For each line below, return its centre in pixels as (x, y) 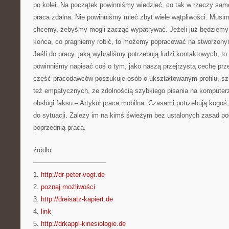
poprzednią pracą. (60, 128)
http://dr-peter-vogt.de (73, 175)
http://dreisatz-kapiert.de (77, 199)
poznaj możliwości (68, 187)
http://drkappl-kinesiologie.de (83, 224)
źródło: (43, 150)
